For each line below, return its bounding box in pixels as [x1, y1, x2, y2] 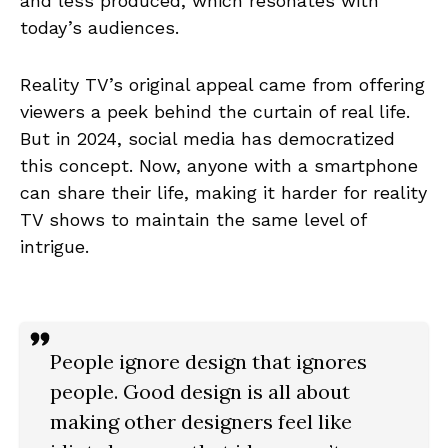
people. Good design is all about [50, 378, 350, 404]
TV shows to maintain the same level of [20, 208, 366, 230]
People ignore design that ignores [50, 348, 367, 374]
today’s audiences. [20, 16, 179, 38]
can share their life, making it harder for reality [20, 181, 427, 203]
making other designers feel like [50, 408, 352, 434]
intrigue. [20, 235, 89, 257]
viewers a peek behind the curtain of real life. [20, 100, 410, 122]
